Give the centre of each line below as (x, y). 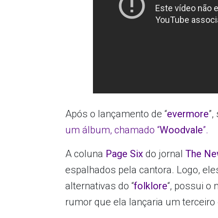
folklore (151, 186)
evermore (188, 114)
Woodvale (182, 130)
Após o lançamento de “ (116, 114)
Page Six (123, 154)
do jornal (164, 154)
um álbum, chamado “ (113, 130)
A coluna (84, 154)
